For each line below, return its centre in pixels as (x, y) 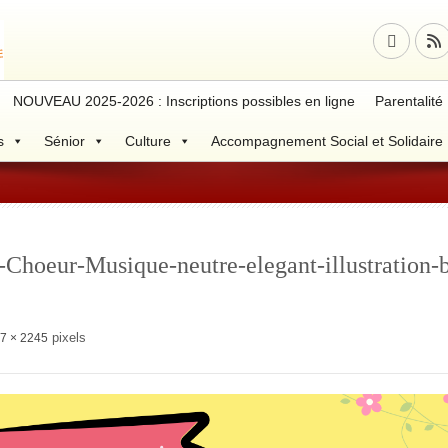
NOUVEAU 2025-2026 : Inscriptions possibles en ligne (184, 101)
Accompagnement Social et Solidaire (327, 141)
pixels (67, 337)
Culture (148, 141)
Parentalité (409, 101)
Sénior (64, 141)
